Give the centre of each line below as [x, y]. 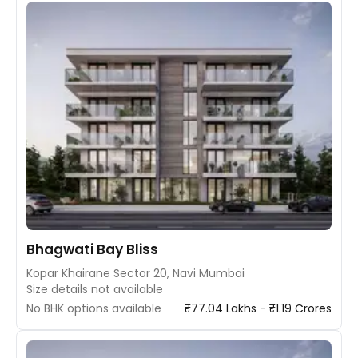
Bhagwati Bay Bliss [92, 249]
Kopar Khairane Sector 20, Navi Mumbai [135, 273]
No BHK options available [94, 308]
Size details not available [95, 289]
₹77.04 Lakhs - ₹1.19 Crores [258, 308]
